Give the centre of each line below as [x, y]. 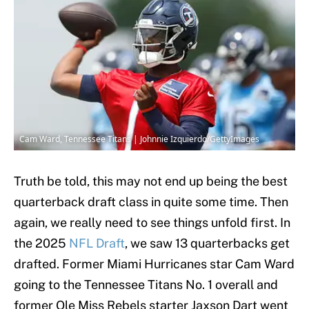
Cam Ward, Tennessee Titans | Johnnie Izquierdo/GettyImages [139, 139]
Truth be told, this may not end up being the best [151, 181]
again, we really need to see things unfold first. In [152, 223]
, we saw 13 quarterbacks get [207, 243]
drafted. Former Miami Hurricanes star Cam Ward [154, 264]
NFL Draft [97, 243]
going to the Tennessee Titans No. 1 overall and [146, 285]
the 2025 [41, 243]
